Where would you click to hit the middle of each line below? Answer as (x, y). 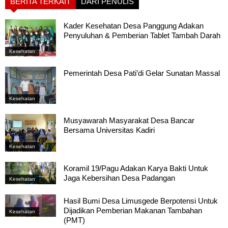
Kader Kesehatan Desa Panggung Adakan (134, 25)
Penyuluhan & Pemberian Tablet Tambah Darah (142, 35)
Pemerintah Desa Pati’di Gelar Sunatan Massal (142, 73)
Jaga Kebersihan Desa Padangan (119, 178)
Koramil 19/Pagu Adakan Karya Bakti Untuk (136, 168)
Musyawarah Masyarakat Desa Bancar (129, 121)
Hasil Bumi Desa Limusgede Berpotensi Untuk (141, 201)
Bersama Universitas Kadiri (109, 130)
